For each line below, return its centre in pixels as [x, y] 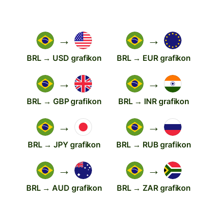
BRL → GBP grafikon [64, 101]
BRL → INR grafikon [154, 101]
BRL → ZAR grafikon [154, 188]
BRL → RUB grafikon [154, 144]
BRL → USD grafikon [64, 58]
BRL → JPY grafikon [64, 144]
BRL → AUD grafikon [64, 188]
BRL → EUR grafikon [154, 58]
